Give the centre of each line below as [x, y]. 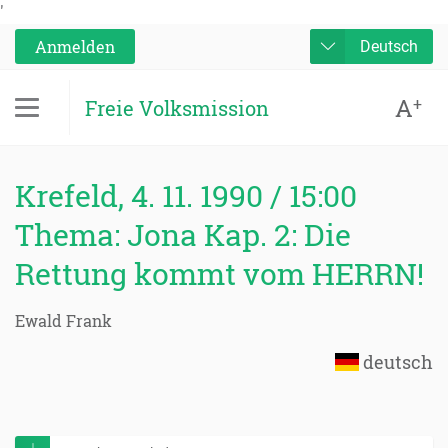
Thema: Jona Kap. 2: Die [183, 234]
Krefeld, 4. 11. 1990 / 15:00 [186, 195]
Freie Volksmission [177, 107]
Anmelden [75, 46]
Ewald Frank [63, 320]
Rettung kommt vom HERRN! [219, 273]
